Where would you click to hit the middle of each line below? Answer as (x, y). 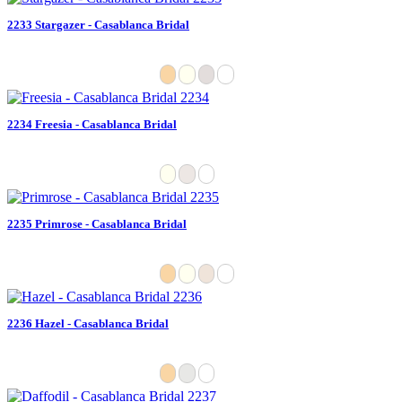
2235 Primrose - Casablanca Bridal (97, 223)
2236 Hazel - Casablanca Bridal (88, 323)
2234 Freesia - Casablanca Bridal (92, 124)
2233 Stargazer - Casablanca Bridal (98, 24)
